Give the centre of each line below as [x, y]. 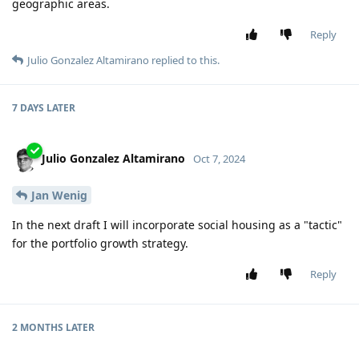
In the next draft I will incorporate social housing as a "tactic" [177, 225]
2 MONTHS [38, 328]
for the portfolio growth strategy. [100, 244]
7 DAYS [28, 108]
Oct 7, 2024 [219, 159]
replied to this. [184, 61]
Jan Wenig [59, 196]
